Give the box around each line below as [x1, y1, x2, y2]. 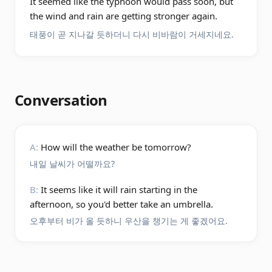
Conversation [15, 90, 107, 110]
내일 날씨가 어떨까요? [30, 158, 115, 169]
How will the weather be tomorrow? [41, 141, 191, 153]
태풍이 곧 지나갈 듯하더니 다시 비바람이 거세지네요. [30, 29, 234, 40]
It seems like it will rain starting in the [41, 183, 197, 195]
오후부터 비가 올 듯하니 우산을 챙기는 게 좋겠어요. [30, 215, 228, 226]
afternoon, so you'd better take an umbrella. [30, 198, 213, 210]
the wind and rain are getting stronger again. [30, 10, 217, 22]
